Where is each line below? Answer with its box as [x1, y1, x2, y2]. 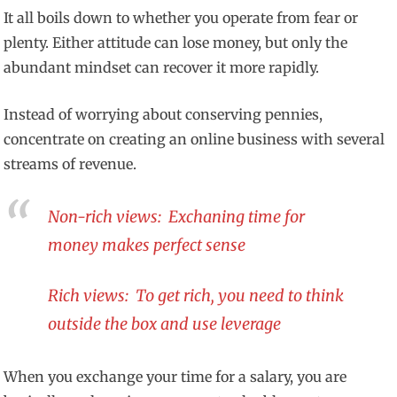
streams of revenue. [4, 155, 137, 174]
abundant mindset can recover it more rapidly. [4, 58, 320, 77]
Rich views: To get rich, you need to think [48, 284, 345, 306]
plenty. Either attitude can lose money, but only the [4, 34, 348, 52]
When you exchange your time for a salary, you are [4, 368, 347, 386]
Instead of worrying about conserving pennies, [4, 105, 323, 124]
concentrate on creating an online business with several [4, 130, 385, 149]
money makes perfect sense [48, 234, 246, 255]
